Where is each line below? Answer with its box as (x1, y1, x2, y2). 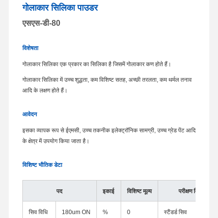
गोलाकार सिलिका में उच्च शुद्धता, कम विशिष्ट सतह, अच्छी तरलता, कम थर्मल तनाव (22, 76, 192, 83)
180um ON (61, 208, 91, 216)
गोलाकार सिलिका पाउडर (22, 2, 98, 13)
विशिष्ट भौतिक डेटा (22, 161, 62, 168)
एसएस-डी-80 (22, 18, 60, 27)
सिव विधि (28, 208, 48, 216)
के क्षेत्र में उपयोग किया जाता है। (22, 137, 90, 145)
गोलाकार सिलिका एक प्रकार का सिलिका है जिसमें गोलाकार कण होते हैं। (22, 60, 171, 68)
